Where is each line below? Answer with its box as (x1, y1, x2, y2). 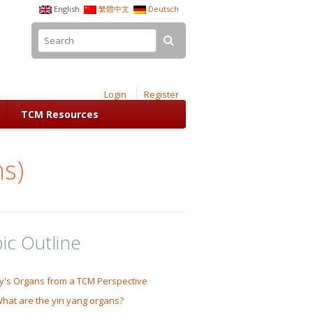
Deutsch (148, 3, 179, 14)
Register (144, 88, 179, 101)
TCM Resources (21, 108, 99, 121)
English (54, 3, 80, 14)
